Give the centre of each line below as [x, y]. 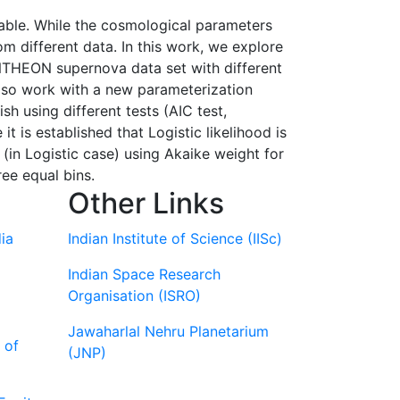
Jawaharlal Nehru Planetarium [168, 331]
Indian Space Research [144, 274]
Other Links [146, 203]
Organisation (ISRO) [134, 296]
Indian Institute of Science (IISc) [175, 238]
